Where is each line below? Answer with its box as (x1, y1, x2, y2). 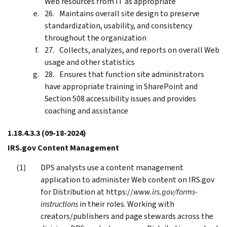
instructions (41, 198, 80, 209)
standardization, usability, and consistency (45, 20, 192, 31)
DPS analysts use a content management (41, 162, 183, 173)
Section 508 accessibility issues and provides (45, 93, 196, 104)
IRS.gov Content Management (8, 142, 119, 153)
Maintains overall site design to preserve (59, 8, 200, 19)
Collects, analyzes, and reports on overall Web (59, 44, 219, 55)
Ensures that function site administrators (59, 68, 204, 80)
